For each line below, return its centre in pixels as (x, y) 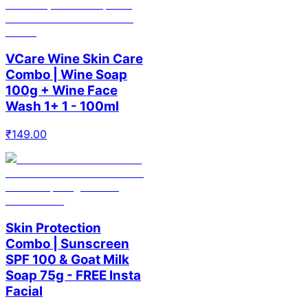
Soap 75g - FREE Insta (73, 275)
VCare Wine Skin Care (74, 59)
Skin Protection (53, 228)
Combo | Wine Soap (66, 75)
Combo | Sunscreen (67, 243)
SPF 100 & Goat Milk (67, 259)
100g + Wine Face (62, 91)
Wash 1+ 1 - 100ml (62, 107)
